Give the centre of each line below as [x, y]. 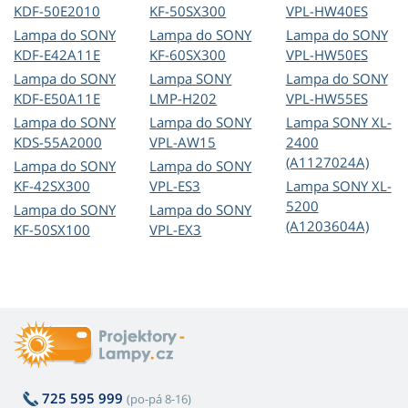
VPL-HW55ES [326, 99]
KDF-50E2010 [57, 11]
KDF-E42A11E [57, 55]
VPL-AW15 [183, 143]
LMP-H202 [184, 99]
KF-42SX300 [52, 186]
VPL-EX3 [176, 230]
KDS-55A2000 [58, 143]
